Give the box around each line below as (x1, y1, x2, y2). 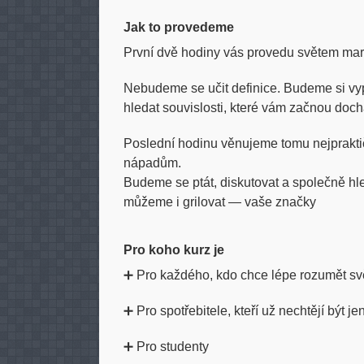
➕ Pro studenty (123, 340, 209, 353)
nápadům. (123, 156, 181, 170)
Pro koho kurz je (123, 243, 224, 257)
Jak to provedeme (123, 20, 234, 34)
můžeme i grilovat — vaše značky (123, 195, 323, 209)
